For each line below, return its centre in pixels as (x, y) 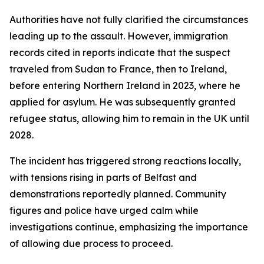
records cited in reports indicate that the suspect (120, 52)
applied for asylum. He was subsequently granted (123, 102)
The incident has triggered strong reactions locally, (125, 161)
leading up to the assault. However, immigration (119, 36)
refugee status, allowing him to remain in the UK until (129, 118)
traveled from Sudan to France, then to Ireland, (118, 69)
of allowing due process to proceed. (91, 243)
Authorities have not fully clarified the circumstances (129, 19)
